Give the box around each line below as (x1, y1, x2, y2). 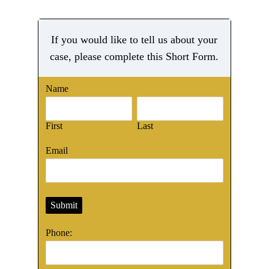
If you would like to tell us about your (51, 33, 218, 46)
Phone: (45, 227, 72, 238)
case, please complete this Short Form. (50, 50, 219, 62)
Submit (50, 199, 77, 210)
